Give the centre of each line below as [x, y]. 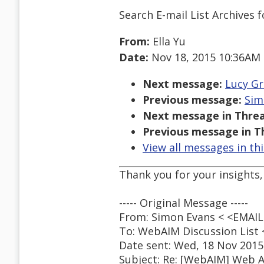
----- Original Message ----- [184, 203]
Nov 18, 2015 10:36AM [204, 57]
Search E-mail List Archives [187, 14]
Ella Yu [168, 42]
